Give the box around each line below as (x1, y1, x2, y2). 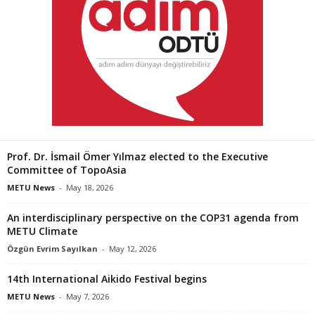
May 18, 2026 (66, 181, 113, 193)
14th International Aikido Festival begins (7, 271, 207, 285)
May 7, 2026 (66, 290, 109, 302)
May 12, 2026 (109, 243, 156, 254)
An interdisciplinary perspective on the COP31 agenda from (7, 210, 299, 224)
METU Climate (7, 224, 77, 238)
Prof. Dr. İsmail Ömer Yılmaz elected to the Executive (7, 149, 268, 163)
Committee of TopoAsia (7, 162, 127, 176)
